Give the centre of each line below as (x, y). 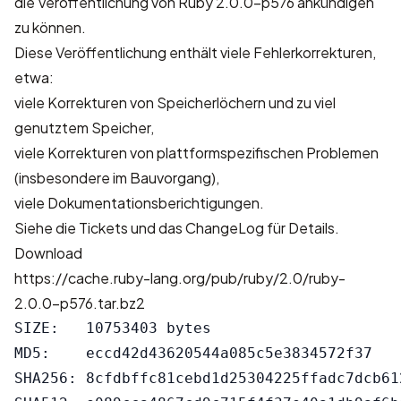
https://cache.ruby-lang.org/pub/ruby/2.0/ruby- (180, 278)
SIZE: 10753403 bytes (113, 328)
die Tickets (92, 228)
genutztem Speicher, (84, 128)
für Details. (302, 228)
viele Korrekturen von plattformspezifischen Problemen (196, 153)
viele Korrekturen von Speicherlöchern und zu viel (175, 102)
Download (48, 253)
